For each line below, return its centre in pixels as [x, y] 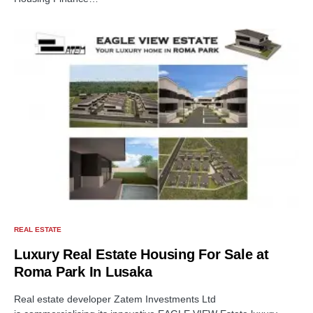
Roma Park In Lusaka [83, 271]
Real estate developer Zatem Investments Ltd [115, 299]
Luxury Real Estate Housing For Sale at [141, 254]
